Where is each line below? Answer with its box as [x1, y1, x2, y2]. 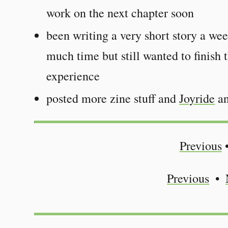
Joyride [179, 90, 215, 106]
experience [46, 67, 100, 84]
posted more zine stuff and [46, 90, 180, 106]
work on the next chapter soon [46, 4, 194, 21]
